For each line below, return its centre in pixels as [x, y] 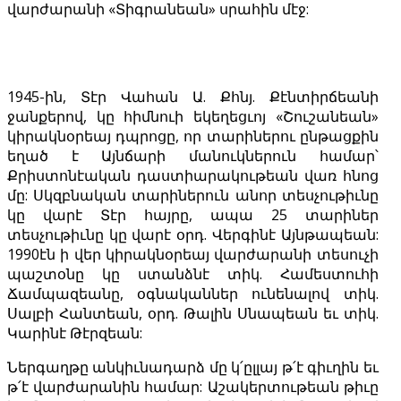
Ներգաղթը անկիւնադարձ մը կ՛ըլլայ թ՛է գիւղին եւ [193, 367]
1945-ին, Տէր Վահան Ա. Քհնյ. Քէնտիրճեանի [193, 97]
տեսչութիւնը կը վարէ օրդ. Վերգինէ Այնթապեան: [193, 235]
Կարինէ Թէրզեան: [75, 333]
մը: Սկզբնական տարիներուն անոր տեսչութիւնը [193, 196]
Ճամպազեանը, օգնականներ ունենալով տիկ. [193, 294]
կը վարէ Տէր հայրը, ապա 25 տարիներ [193, 215]
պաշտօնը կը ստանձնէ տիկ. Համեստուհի [193, 274]
